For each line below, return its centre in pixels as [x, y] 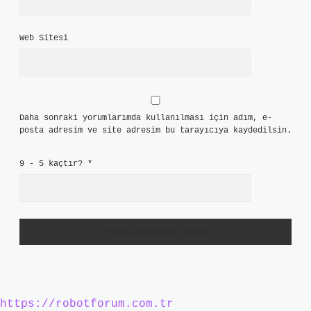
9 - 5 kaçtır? [53, 164]
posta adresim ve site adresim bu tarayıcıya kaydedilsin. [155, 131]
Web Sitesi [44, 38]
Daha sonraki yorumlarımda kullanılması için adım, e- [146, 118]
